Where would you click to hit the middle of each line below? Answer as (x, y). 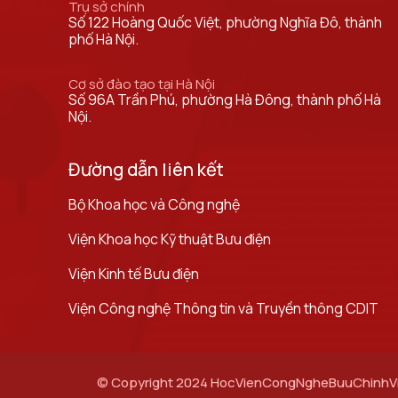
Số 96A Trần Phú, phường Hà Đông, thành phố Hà (225, 99)
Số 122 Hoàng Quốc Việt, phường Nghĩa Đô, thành (225, 22)
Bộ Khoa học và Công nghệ (154, 204)
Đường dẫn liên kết (146, 169)
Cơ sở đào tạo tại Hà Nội (142, 84)
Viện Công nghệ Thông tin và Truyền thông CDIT (223, 308)
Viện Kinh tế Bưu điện (134, 274)
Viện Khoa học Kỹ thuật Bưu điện (170, 239)
